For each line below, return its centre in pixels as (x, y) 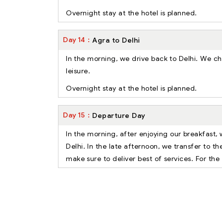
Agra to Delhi (116, 40)
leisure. (78, 71)
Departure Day (119, 115)
